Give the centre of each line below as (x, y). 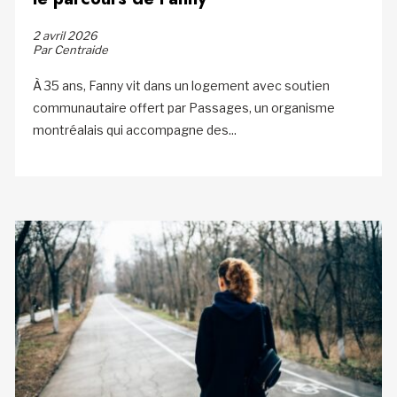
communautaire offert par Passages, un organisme (183, 107)
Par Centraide (70, 49)
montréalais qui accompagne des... (134, 129)
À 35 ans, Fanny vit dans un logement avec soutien (181, 85)
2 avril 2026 (65, 35)
